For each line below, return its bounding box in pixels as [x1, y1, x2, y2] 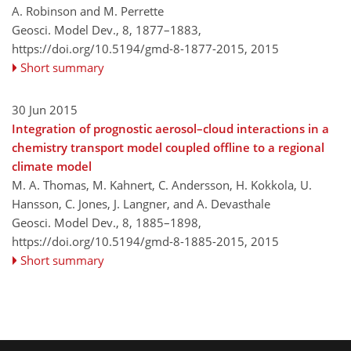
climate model [12, 157, 92, 174]
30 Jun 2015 [12, 101, 78, 118]
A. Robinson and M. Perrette [12, 2, 164, 19]
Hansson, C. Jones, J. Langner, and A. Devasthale [12, 195, 270, 212]
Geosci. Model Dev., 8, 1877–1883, [12, 21, 201, 38]
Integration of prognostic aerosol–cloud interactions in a [12, 120, 329, 136]
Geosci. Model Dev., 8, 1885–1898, [12, 214, 201, 230]
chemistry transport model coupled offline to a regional [12, 139, 324, 155]
